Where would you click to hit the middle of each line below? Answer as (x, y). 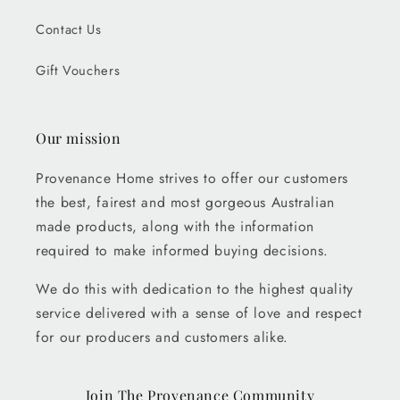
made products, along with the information (175, 226)
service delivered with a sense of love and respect (199, 312)
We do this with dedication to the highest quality (195, 288)
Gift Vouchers (78, 71)
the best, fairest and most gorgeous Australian (185, 202)
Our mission (79, 137)
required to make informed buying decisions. (183, 250)
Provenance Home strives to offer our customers (192, 178)
